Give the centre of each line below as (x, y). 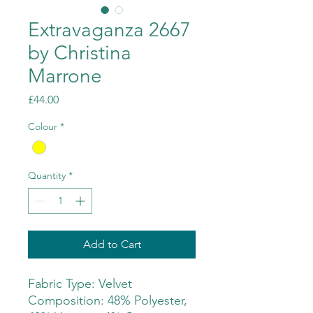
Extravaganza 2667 (109, 30)
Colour (43, 127)
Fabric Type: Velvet (80, 284)
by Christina (80, 53)
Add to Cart (112, 245)
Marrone (65, 76)
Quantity (47, 176)
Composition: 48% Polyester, (108, 301)
